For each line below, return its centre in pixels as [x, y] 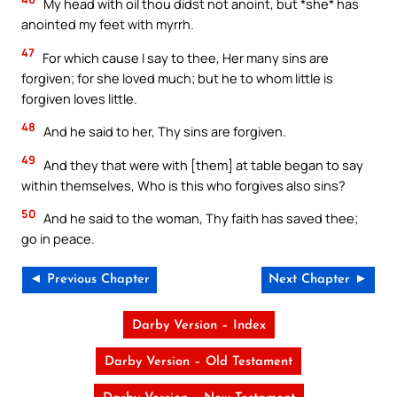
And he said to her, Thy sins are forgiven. [163, 132]
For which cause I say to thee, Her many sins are [184, 57]
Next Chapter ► [318, 279]
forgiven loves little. [79, 98]
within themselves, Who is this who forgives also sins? [183, 185]
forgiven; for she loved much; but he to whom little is [177, 78]
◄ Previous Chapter [90, 279]
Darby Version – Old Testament [198, 362]
